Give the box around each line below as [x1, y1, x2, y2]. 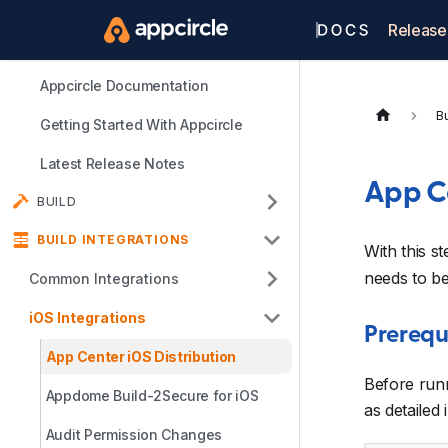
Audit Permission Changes [45, 426, 223, 443]
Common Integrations [28, 270, 179, 287]
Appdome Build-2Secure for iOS [45, 387, 259, 404]
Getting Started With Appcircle [40, 116, 243, 133]
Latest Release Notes [40, 155, 185, 172]
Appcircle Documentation [40, 77, 209, 94]
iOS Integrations [28, 309, 146, 326]
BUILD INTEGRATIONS [36, 232, 190, 247]
